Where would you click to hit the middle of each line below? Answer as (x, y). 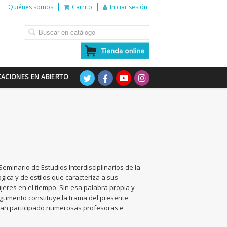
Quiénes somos (31, 7)
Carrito (82, 7)
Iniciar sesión (129, 7)
